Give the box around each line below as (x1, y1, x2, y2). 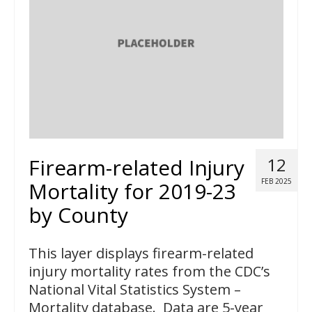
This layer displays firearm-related (29, 244, 253, 263)
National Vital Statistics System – (29, 280, 241, 299)
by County (29, 201, 128, 230)
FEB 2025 (261, 176, 292, 187)
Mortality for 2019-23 (29, 177, 236, 206)
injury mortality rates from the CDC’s (29, 262, 270, 281)
